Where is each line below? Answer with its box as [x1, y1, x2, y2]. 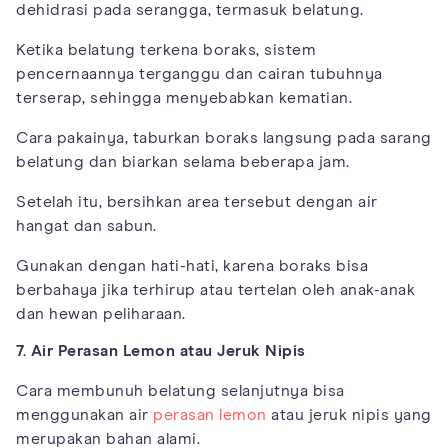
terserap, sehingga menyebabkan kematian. [16, 89, 352, 106]
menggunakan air [16, 406, 153, 423]
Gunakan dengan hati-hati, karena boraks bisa [16, 257, 368, 274]
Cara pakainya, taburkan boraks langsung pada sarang [16, 129, 432, 146]
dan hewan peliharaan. [16, 305, 186, 322]
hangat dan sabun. [16, 217, 157, 234]
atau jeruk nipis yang [266, 406, 432, 423]
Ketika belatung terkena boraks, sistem [16, 41, 316, 58]
